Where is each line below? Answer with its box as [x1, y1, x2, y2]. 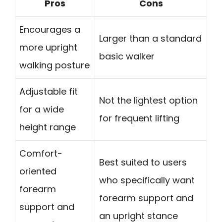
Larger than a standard [99, 32, 202, 45]
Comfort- [19, 147, 62, 160]
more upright [19, 41, 77, 54]
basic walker [99, 50, 155, 62]
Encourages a [19, 23, 80, 36]
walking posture [19, 58, 90, 71]
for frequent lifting [99, 111, 179, 124]
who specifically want [99, 173, 195, 186]
